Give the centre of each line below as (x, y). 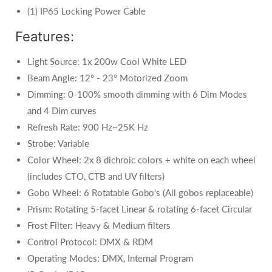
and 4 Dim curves (62, 110)
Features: (45, 36)
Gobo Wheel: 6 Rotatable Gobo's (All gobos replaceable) (140, 192)
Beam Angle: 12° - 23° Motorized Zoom (107, 78)
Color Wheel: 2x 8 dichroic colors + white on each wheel (141, 160)
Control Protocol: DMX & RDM (90, 242)
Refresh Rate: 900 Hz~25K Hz (88, 127)
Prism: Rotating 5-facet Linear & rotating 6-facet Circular (140, 209)
